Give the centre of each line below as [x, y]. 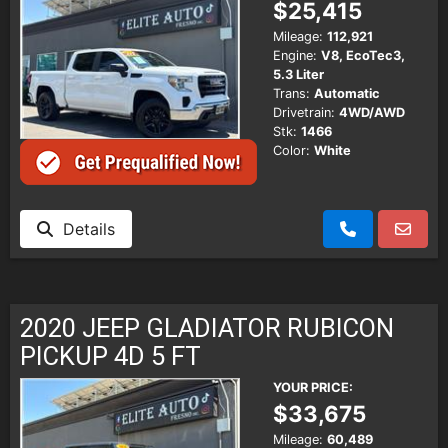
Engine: [295, 55]
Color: [291, 150]
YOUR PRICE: [313, 388]
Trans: [291, 93]
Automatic [347, 93]
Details [84, 229]
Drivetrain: [304, 112]
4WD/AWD [372, 112]
